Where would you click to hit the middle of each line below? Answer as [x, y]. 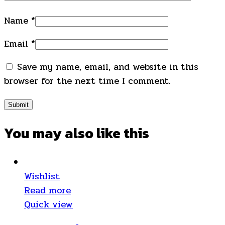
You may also [50, 133]
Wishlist [42, 177]
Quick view [48, 205]
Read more [47, 191]
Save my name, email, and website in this [108, 67]
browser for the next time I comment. [87, 81]
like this [123, 133]
